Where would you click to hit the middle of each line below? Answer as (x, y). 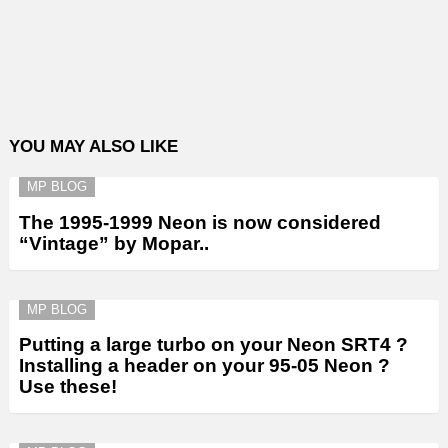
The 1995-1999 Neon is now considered (200, 222)
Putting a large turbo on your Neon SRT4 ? (213, 344)
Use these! (68, 386)
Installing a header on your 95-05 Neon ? (204, 365)
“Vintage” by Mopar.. (114, 243)
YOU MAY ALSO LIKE (93, 147)
